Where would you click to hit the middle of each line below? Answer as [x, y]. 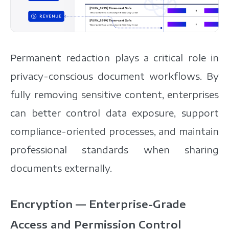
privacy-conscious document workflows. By [114, 76]
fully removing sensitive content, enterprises [114, 95]
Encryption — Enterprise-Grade [98, 204]
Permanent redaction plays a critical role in [114, 58]
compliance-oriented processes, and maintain [114, 131]
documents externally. [61, 168]
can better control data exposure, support [114, 113]
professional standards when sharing [114, 150]
